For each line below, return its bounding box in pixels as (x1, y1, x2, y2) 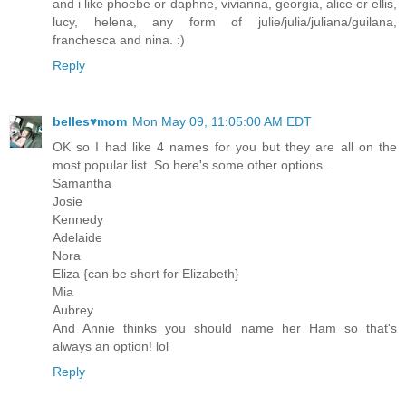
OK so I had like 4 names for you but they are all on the (53, 140, 397, 155)
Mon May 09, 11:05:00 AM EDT (132, 114, 312, 130)
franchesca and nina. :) (53, 33, 185, 48)
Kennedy (53, 212, 103, 227)
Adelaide (53, 230, 102, 246)
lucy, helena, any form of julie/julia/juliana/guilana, (53, 14, 397, 30)
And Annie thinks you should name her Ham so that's (53, 321, 397, 336)
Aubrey (53, 303, 93, 318)
